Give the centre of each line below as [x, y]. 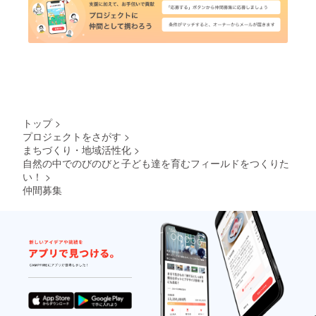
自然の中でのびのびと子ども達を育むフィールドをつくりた [156, 163]
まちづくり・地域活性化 [77, 150]
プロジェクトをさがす [72, 136]
